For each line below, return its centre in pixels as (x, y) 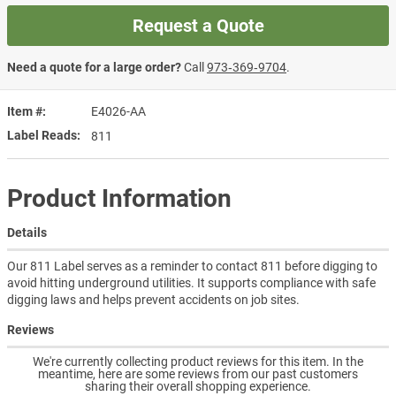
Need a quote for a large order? (94, 68)
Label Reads (42, 136)
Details (27, 232)
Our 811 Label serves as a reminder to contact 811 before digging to (192, 266)
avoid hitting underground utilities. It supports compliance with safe (191, 282)
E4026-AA (118, 112)
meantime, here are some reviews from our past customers (198, 373)
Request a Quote (198, 26)
